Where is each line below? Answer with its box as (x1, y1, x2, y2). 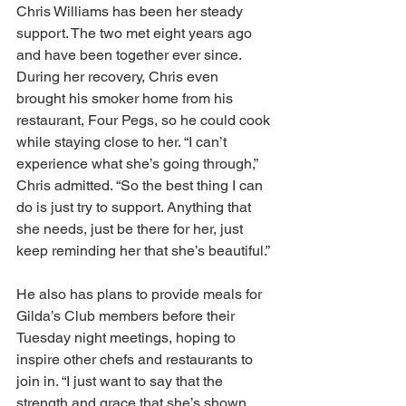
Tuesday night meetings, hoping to (16, 329, 239, 346)
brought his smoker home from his (16, 90, 237, 107)
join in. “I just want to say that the (16, 372, 227, 390)
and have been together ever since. (16, 46, 245, 63)
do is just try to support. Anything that (16, 198, 255, 216)
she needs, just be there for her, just (16, 220, 246, 237)
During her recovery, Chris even (16, 68, 222, 85)
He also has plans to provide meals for (16, 285, 266, 303)
